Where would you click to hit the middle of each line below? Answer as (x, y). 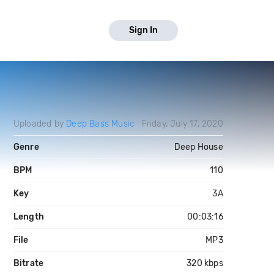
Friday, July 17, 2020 (182, 124)
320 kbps (205, 263)
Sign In (143, 30)
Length (28, 217)
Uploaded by (40, 124)
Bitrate (28, 263)
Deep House (198, 147)
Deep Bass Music (101, 124)
